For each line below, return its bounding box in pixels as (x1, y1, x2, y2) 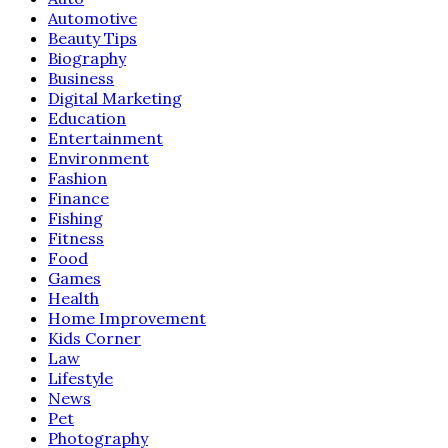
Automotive (48, 7, 137, 28)
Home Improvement (48, 307, 206, 328)
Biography (48, 47, 126, 68)
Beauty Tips (48, 27, 137, 48)
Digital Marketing (48, 87, 182, 108)
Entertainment (48, 127, 163, 148)
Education (48, 107, 126, 128)
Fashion (48, 167, 107, 188)
